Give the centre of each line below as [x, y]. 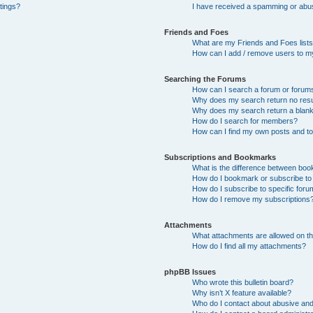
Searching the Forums [205, 79]
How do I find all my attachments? [249, 246]
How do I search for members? [245, 121]
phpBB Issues [190, 271]
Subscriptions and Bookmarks [220, 157]
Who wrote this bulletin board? [243, 282]
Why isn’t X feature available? [242, 292]
